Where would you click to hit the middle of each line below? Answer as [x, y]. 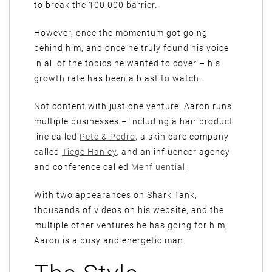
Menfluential [158, 167]
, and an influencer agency [173, 152]
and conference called [83, 167]
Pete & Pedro [107, 137]
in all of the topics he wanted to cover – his [127, 63]
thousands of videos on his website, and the [129, 210]
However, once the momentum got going [121, 33]
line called [57, 137]
